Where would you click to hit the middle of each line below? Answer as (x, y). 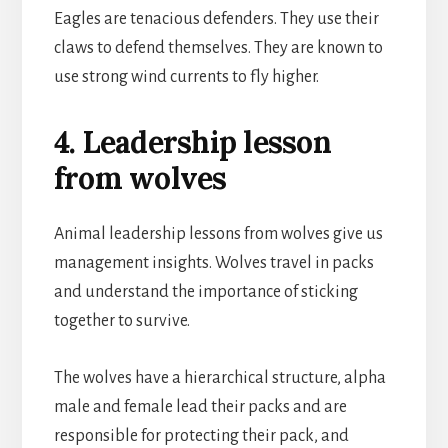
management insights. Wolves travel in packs (213, 262)
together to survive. (121, 320)
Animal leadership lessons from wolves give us (218, 233)
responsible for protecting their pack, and (201, 435)
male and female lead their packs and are (200, 406)
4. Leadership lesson (192, 141)
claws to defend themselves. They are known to (218, 47)
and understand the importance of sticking (205, 291)
